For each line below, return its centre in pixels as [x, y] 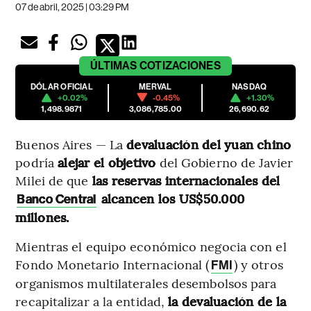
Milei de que [54, 180]
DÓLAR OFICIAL [61, 86]
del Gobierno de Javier [224, 162]
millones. [42, 217]
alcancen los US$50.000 [171, 198]
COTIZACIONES [180, 65]
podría [35, 162]
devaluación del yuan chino [209, 144]
